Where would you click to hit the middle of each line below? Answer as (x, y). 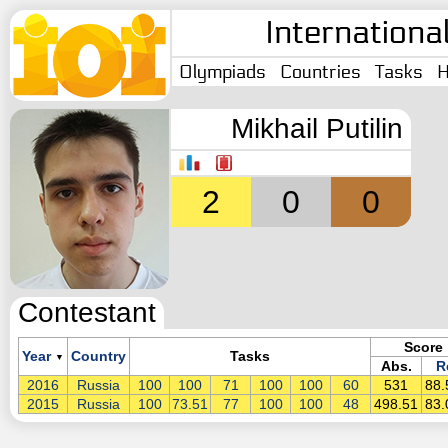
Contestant (87, 312)
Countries (320, 72)
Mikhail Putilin (317, 128)
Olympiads (222, 72)
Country (98, 356)
